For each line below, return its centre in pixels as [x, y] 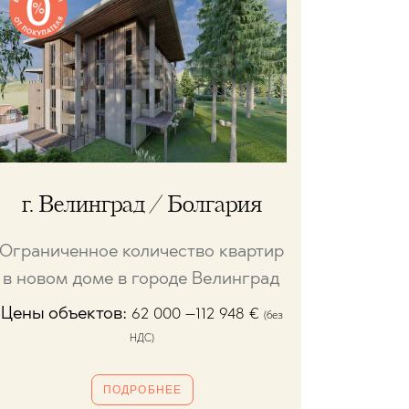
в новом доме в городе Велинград [142, 280]
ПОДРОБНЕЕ [142, 390]
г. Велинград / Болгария [142, 206]
